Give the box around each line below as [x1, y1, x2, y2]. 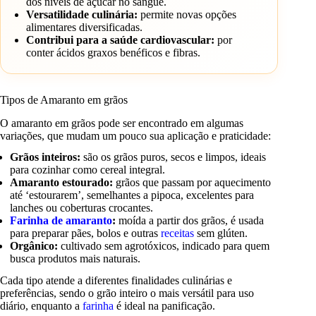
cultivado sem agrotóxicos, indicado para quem [58, 240, 270, 253]
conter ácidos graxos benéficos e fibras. [26, 46, 201, 59]
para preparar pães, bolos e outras [10, 227, 162, 240]
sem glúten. [194, 227, 248, 240]
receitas [161, 227, 195, 240]
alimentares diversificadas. [26, 20, 143, 33]
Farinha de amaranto [10, 214, 113, 227]
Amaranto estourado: [10, 176, 114, 189]
